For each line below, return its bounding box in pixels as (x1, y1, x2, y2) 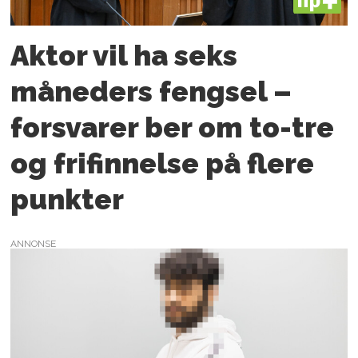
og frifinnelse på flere (10, 146, 315, 180)
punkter (10, 182, 125, 216)
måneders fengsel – (10, 74, 292, 108)
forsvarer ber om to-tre (10, 110, 335, 144)
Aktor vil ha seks (10, 38, 238, 72)
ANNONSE (10, 238, 57, 250)
